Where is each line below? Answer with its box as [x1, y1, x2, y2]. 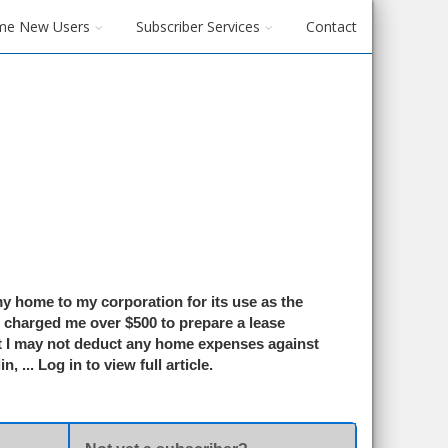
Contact [305, 17, 357, 36]
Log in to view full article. [38, 356, 213, 373]
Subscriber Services [135, 17, 260, 36]
